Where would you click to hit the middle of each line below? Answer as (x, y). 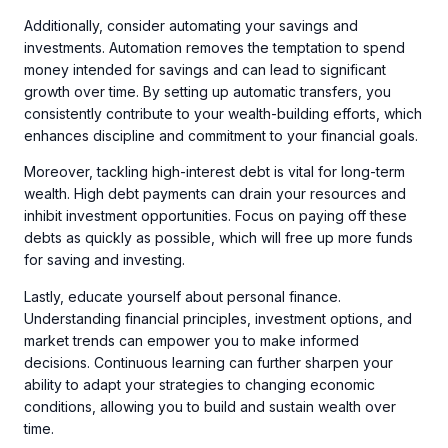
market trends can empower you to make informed (191, 340)
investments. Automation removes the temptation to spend (214, 48)
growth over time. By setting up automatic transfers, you (207, 92)
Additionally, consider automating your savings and (191, 26)
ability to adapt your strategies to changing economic (199, 384)
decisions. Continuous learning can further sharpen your (208, 362)
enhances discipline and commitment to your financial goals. (221, 136)
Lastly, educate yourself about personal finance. (182, 296)
